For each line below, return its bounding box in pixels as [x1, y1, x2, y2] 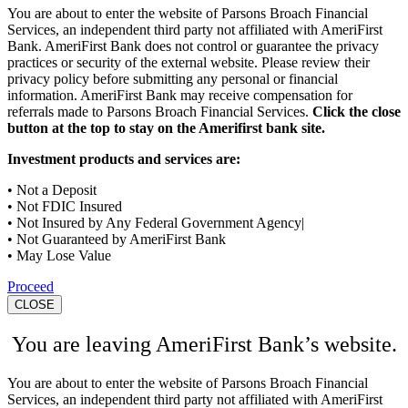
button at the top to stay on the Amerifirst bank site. [7, 119, 325, 136]
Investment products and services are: [7, 150, 240, 167]
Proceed [7, 278, 54, 294]
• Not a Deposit [7, 181, 97, 198]
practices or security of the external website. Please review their [7, 54, 370, 70]
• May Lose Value [7, 247, 111, 263]
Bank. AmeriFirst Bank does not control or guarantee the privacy [7, 37, 379, 54]
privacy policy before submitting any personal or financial [7, 70, 338, 87]
